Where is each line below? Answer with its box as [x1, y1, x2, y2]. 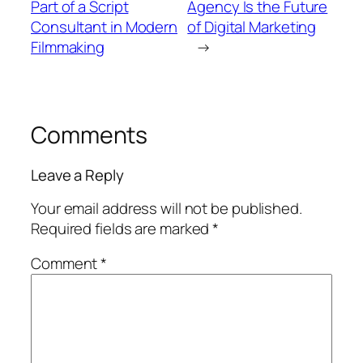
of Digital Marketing [187, 15, 317, 37]
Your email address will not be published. [31, 197, 302, 219]
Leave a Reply [31, 164, 124, 186]
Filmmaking [31, 36, 105, 58]
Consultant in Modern [31, 15, 177, 37]
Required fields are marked [31, 217, 213, 239]
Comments [31, 118, 148, 151]
